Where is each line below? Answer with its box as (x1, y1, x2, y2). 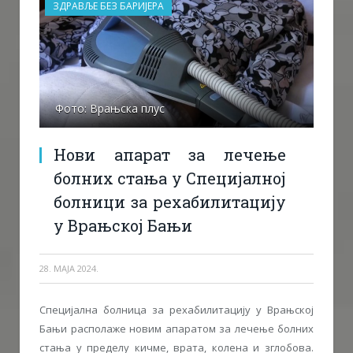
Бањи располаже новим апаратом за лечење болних (39, 321, 314, 336)
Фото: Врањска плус (55, 100, 165, 116)
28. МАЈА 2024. (39, 262, 98, 274)
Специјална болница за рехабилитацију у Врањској (39, 302, 314, 317)
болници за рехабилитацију (54, 191, 286, 212)
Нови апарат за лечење (54, 143, 286, 165)
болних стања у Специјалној (54, 167, 286, 188)
